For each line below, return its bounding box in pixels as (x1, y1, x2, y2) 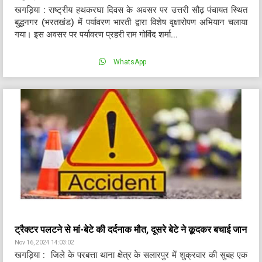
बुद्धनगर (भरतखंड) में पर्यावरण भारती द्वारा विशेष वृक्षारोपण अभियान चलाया (15, 17, 247, 27)
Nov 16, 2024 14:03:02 (15, 239, 74, 246)
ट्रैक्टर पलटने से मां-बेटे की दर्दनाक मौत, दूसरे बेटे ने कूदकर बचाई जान (15, 224, 247, 235)
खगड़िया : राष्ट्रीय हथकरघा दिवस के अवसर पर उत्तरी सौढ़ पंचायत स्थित (15, 5, 247, 15)
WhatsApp (111, 58, 146, 66)
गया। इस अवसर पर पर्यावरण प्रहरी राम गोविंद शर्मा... (15, 29, 178, 40)
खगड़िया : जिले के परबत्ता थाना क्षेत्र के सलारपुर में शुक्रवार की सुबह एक (15, 250, 247, 260)
